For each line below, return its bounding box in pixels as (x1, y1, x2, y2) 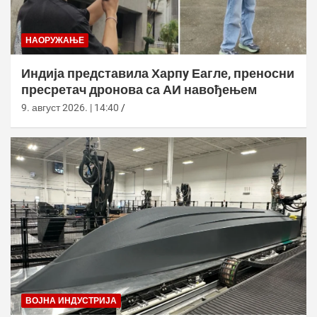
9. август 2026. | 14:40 (21, 102, 119, 114)
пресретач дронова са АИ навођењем (21, 82, 257, 98)
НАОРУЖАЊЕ (25, 35, 84, 46)
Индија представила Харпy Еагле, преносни (21, 66, 294, 81)
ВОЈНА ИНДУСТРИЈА (25, 296, 117, 306)
